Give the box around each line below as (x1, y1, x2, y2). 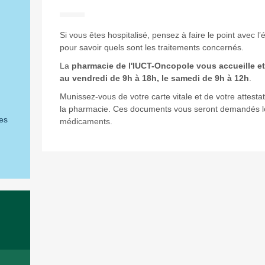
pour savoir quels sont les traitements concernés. (59, 43, 244, 52)
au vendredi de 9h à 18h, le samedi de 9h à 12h (59, 73, 249, 83)
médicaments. (59, 117, 112, 126)
